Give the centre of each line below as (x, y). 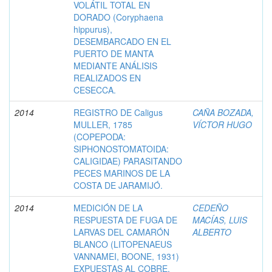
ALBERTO (212, 232)
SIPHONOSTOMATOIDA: (121, 148)
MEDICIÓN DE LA (108, 207)
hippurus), (93, 29)
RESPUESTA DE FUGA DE (125, 219)
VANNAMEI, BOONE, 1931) (126, 256)
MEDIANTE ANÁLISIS (115, 65)
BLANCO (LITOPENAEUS (123, 244)
